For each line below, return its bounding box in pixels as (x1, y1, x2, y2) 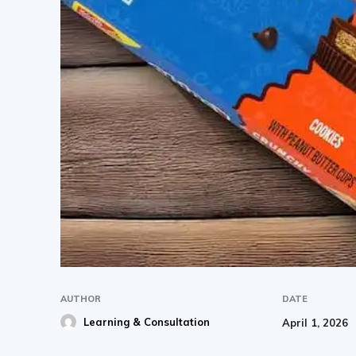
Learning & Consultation (83, 315, 210, 329)
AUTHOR (60, 293, 101, 305)
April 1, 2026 (282, 316, 349, 330)
